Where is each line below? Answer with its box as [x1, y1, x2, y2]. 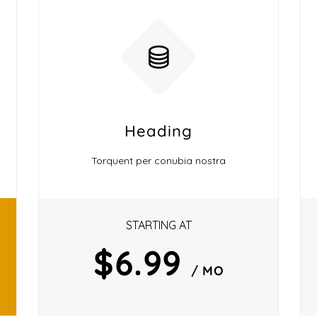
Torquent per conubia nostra [91, 154, 226, 167]
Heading [125, 121, 192, 141]
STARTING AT [125, 218, 192, 232]
